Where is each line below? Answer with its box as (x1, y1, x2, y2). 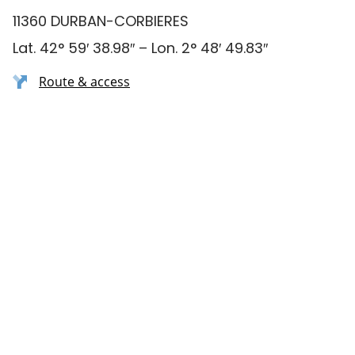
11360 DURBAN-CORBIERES (13, 11, 189, 31)
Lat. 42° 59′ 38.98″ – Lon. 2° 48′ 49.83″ (13, 38, 268, 58)
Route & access (39, 73, 130, 90)
